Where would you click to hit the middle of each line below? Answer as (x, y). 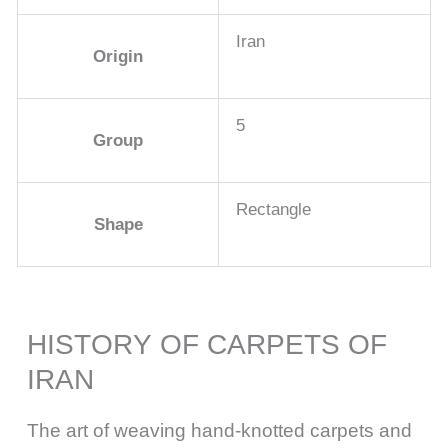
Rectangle (273, 210)
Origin (118, 57)
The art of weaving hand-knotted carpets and (219, 431)
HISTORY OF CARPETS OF (207, 345)
